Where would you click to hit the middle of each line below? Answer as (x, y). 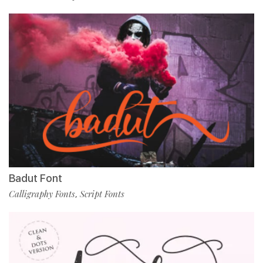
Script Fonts (102, 193)
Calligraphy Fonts (42, 193)
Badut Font (36, 178)
